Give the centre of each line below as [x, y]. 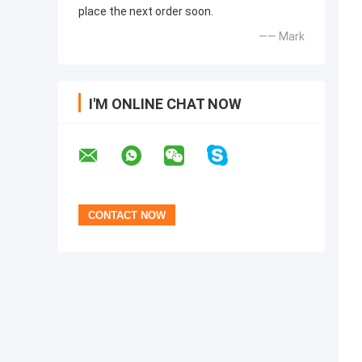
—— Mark [282, 37]
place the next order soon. [146, 12]
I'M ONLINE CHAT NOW [165, 104]
